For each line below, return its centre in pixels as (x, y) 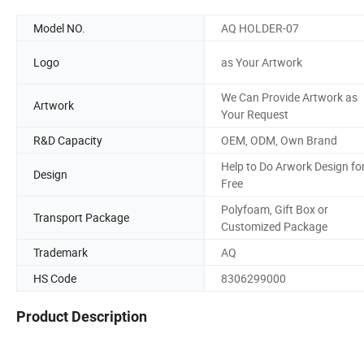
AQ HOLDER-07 (260, 28)
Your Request (255, 114)
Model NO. (59, 28)
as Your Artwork (262, 63)
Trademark (61, 252)
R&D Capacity (68, 140)
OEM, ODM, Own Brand (279, 140)
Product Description (82, 317)
